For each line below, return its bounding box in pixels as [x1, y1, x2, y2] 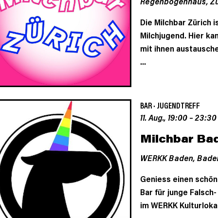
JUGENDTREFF [156, 100, 200, 111]
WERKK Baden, [140, 152, 197, 163]
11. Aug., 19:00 [140, 112, 187, 123]
